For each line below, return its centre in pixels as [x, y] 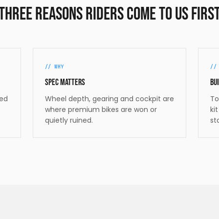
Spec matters [65, 82]
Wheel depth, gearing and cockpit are [109, 99]
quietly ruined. [69, 120]
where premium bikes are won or [101, 109]
